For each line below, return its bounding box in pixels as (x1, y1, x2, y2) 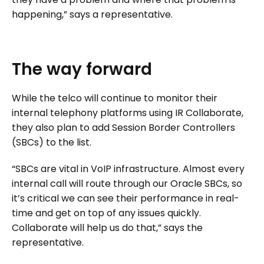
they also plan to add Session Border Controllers (12, 120, 235, 134)
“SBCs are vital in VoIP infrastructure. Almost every (12, 161, 245, 176)
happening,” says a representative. (12, 7, 173, 21)
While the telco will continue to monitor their (12, 91, 217, 105)
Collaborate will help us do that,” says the (12, 220, 203, 235)
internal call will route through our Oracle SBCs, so (12, 176, 242, 190)
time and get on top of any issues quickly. (12, 206, 201, 220)
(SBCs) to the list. (12, 135, 91, 149)
